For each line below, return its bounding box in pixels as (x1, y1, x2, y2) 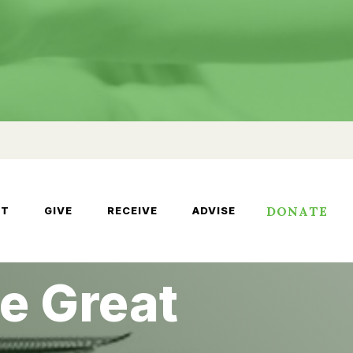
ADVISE (191, 204, 236, 217)
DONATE (266, 203, 328, 219)
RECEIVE (106, 204, 158, 217)
